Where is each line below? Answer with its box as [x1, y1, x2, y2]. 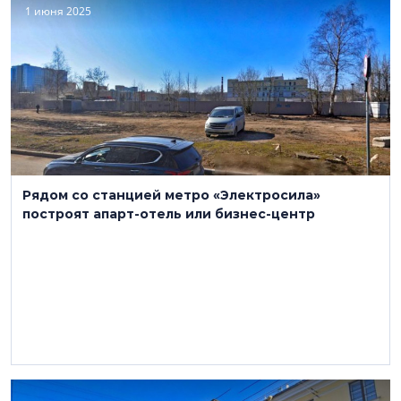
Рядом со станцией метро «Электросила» [22, 187, 320, 203]
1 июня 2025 [25, 4, 91, 19]
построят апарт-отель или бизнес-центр [22, 206, 315, 222]
